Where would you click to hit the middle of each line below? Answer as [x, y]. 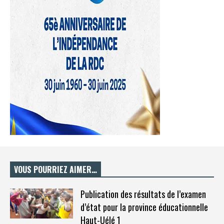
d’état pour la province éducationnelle [144, 207]
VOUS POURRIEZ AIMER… [55, 169]
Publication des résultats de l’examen [143, 194]
